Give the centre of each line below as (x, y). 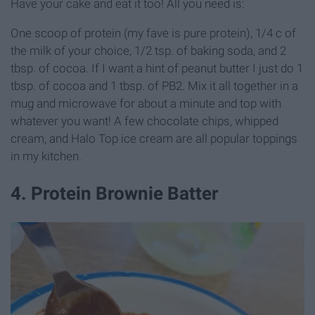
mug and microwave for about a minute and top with (146, 104)
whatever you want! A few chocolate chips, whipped (144, 121)
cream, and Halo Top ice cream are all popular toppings (154, 139)
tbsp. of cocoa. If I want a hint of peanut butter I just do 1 (157, 69)
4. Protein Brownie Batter (114, 194)
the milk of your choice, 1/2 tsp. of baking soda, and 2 (148, 51)
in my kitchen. (46, 156)
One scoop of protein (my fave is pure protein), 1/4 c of (153, 33)
